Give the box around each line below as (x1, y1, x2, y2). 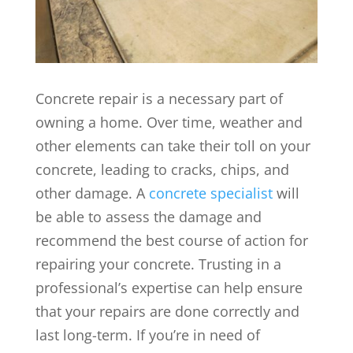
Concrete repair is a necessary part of (35, 88, 283, 108)
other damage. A (35, 183, 149, 203)
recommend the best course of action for (35, 230, 308, 250)
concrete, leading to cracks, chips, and (35, 159, 289, 179)
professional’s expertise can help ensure (35, 277, 303, 297)
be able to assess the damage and (35, 206, 262, 226)
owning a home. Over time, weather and (35, 112, 303, 132)
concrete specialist (148, 183, 273, 203)
